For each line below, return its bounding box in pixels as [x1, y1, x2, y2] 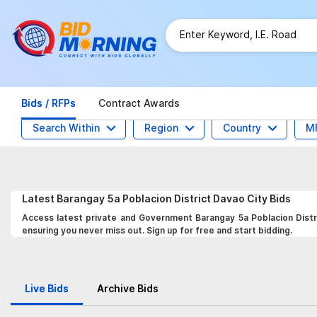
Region [144, 122, 178, 134]
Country [223, 122, 261, 134]
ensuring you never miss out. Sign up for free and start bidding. [22, 225, 292, 236]
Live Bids [25, 282, 69, 294]
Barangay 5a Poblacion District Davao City [57, 192, 270, 204]
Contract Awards [98, 97, 180, 109]
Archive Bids [97, 282, 158, 294]
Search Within [33, 122, 100, 134]
